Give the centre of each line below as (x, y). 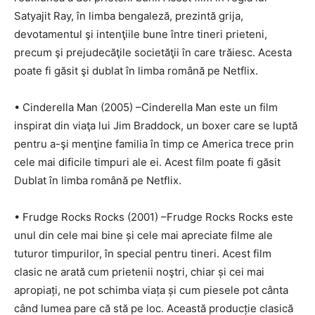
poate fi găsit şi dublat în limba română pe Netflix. (136, 71)
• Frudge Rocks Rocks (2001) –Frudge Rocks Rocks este (154, 217)
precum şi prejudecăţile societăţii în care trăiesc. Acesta (153, 52)
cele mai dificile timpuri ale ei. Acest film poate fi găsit (147, 162)
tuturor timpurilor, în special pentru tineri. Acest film (143, 253)
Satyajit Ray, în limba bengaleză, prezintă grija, (129, 16)
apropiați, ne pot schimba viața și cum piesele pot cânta (151, 290)
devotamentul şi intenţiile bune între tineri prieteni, (141, 34)
